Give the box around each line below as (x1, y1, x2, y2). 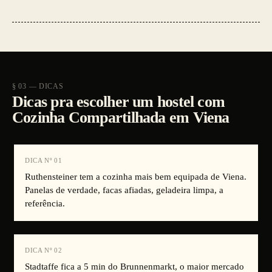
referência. (25, 199, 65, 208)
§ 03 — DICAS (12, 82, 64, 90)
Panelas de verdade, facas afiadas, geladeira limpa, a (25, 185, 223, 195)
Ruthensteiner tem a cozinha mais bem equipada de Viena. (25, 172, 246, 182)
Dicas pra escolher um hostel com (12, 93, 225, 110)
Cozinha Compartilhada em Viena (12, 109, 229, 126)
